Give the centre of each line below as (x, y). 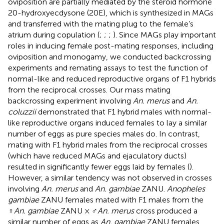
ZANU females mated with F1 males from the (121, 199)
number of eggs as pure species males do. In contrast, (104, 133)
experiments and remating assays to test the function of (108, 67)
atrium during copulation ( (54, 34)
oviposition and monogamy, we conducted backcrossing (109, 56)
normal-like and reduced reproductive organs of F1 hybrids (112, 78)
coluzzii (22, 111)
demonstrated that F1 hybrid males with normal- (124, 111)
